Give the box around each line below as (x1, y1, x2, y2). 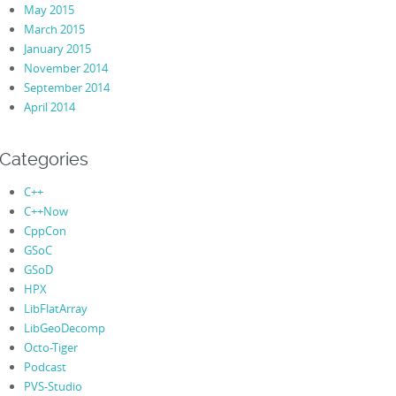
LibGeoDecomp (23, 320, 105, 337)
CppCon (23, 223, 66, 240)
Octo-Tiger (23, 339, 78, 356)
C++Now (23, 203, 68, 220)
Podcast (23, 359, 66, 376)
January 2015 (23, 40, 91, 57)
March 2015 (23, 20, 85, 37)
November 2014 (23, 59, 108, 76)
